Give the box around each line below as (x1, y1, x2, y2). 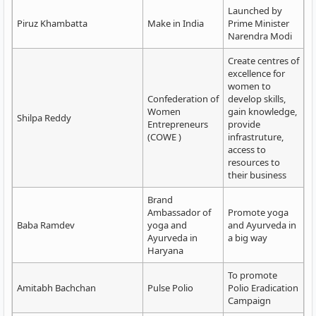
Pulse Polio (147, 281, 193, 294)
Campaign (228, 294, 271, 307)
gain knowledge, (228, 105, 297, 118)
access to (228, 143, 266, 156)
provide (228, 118, 260, 130)
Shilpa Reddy (17, 111, 71, 124)
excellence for (228, 67, 285, 80)
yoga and (147, 219, 187, 231)
